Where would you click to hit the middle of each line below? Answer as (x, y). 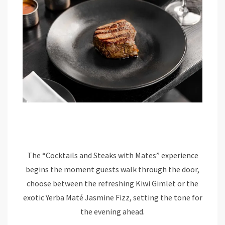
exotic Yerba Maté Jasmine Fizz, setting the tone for (113, 197)
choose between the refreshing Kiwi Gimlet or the (113, 183)
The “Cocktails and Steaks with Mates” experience (113, 155)
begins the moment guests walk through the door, (113, 169)
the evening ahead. (113, 211)
